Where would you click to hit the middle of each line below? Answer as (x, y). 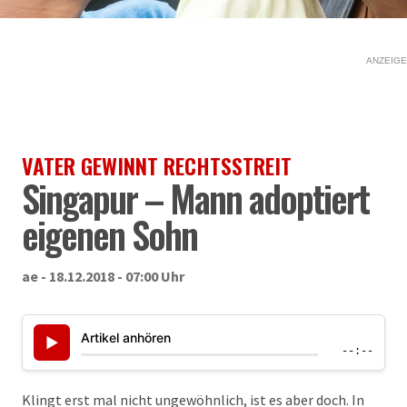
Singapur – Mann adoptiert (195, 198)
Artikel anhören (126, 337)
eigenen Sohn (109, 234)
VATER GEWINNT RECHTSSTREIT (157, 165)
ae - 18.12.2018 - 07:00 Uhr (103, 276)
